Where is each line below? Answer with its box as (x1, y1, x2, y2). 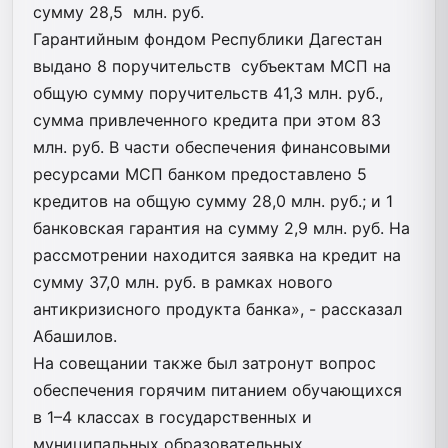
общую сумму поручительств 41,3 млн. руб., (33, 82, 383, 103)
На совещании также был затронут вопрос (33, 352, 376, 373)
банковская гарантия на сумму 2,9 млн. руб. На (33, 217, 410, 238)
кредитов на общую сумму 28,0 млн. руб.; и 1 (33, 190, 393, 211)
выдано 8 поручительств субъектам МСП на (33, 55, 391, 76)
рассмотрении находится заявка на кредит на (33, 244, 401, 265)
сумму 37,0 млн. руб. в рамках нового (33, 271, 333, 292)
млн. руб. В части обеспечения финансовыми (33, 136, 391, 157)
